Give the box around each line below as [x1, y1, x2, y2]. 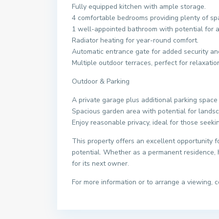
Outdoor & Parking [72, 77, 130, 86]
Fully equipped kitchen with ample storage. [72, 2, 206, 11]
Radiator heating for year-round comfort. [72, 36, 198, 45]
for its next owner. [72, 159, 129, 168]
